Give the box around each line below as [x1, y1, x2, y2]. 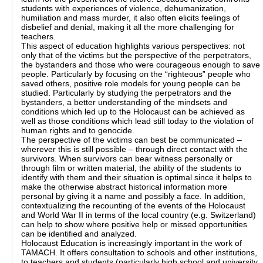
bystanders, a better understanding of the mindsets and [21, 97, 227, 107]
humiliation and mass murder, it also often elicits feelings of [21, 13, 240, 23]
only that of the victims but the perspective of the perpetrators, [21, 50, 251, 60]
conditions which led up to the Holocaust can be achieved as [21, 107, 245, 117]
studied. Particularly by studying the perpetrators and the [21, 88, 231, 98]
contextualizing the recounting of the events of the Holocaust [21, 201, 245, 211]
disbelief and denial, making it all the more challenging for [21, 22, 234, 32]
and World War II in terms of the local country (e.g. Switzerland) [21, 210, 256, 220]
